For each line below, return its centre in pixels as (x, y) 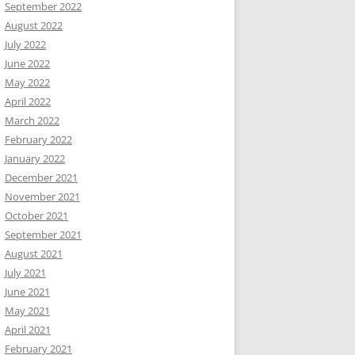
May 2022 (27, 82)
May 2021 (27, 311)
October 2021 (36, 216)
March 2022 (32, 120)
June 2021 (27, 292)
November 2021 (42, 197)
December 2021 (41, 177)
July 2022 (25, 44)
